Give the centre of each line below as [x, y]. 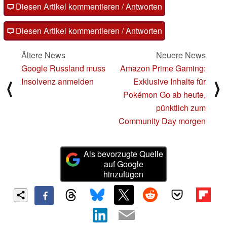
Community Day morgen [162, 121]
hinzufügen [124, 174]
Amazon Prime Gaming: [163, 68]
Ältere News [43, 55]
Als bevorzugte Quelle [124, 154]
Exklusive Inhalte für [169, 81]
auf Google [123, 164]
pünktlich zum [181, 107]
